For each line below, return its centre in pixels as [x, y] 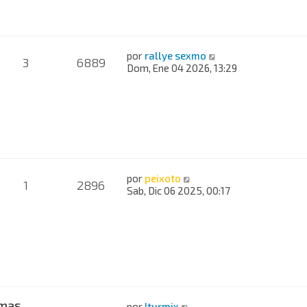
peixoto [163, 178]
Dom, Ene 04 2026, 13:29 [182, 67]
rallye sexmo [176, 55]
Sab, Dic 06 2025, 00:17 [179, 190]
